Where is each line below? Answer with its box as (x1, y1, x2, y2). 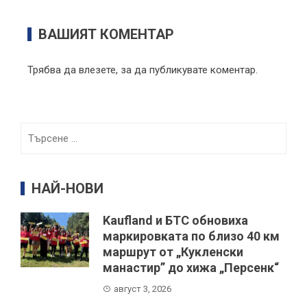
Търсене (20, 123, 60, 136)
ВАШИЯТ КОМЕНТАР (38, 25, 174, 42)
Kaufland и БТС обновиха (103, 212, 248, 228)
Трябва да (27, 63, 79, 76)
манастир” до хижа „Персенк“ (103, 260, 279, 275)
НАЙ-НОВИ (32, 180, 103, 197)
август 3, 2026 (114, 283, 171, 294)
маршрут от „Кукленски (103, 244, 243, 259)
